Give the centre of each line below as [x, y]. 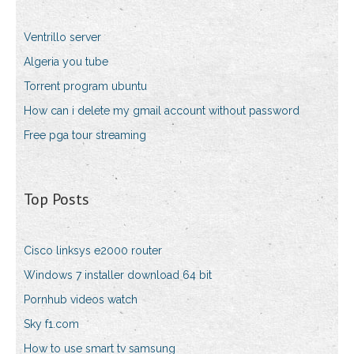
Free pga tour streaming [85, 136]
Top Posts [56, 200]
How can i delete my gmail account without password [162, 111]
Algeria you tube [66, 62]
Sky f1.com [51, 324]
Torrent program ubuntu [85, 87]
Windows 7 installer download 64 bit [118, 275]
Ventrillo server [62, 38]
